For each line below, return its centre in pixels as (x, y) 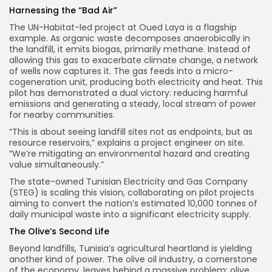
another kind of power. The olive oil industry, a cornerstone (133, 260)
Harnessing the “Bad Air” (63, 11)
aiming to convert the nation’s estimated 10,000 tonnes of (133, 204)
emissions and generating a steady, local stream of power (133, 104)
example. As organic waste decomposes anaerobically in (130, 39)
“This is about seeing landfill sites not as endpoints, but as (131, 132)
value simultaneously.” (56, 165)
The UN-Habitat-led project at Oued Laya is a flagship (123, 28)
